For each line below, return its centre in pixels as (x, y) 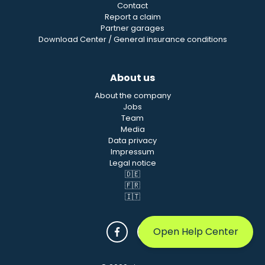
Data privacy (132, 140)
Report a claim (132, 17)
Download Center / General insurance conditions (132, 39)
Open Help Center (196, 232)
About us (132, 78)
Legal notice (132, 163)
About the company (132, 96)
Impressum (132, 152)
